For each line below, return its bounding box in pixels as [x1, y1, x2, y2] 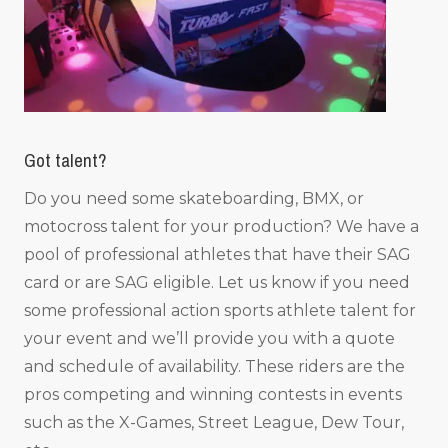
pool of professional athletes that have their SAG [24, 245, 411, 265]
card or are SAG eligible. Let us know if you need [24, 273, 410, 293]
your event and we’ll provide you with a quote [24, 329, 395, 349]
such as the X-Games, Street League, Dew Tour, [24, 413, 404, 433]
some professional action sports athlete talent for [24, 301, 416, 321]
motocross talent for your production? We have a [24, 217, 419, 237]
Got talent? [24, 147, 106, 173]
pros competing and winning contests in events [24, 385, 402, 405]
